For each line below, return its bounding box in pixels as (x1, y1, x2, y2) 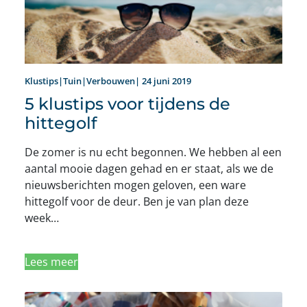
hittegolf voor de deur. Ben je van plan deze (25, 194, 249, 210)
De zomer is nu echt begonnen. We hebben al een (25, 145, 282, 160)
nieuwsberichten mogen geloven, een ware (25, 177, 246, 193)
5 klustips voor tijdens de (25, 94, 230, 114)
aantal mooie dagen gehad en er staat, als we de (25, 161, 273, 177)
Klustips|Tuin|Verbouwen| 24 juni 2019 (25, 75, 191, 88)
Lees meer (25, 254, 78, 270)
